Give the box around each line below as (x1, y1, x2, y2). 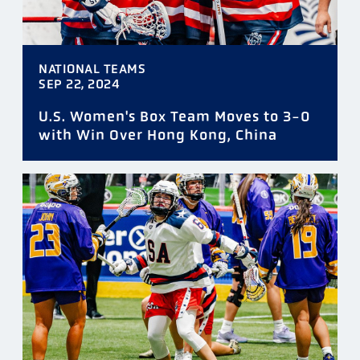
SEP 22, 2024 (39, 76, 120, 92)
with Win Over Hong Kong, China (39, 126, 277, 145)
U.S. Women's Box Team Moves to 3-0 (39, 108, 311, 126)
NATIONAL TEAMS (39, 61, 145, 77)
